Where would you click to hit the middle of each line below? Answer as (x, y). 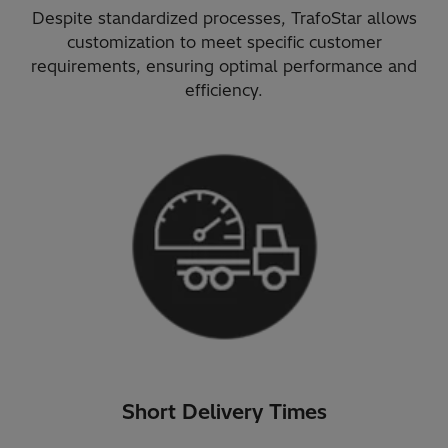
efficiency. (224, 90)
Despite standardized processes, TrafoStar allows (224, 18)
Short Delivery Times (224, 411)
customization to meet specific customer (224, 42)
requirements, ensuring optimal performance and (224, 66)
